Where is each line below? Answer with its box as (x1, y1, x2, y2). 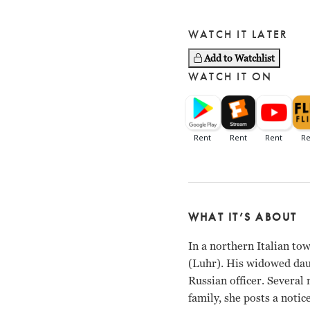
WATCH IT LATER (188, 27, 289, 42)
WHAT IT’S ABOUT (188, 210, 298, 224)
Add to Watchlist (204, 52, 275, 64)
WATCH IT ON (188, 69, 273, 84)
